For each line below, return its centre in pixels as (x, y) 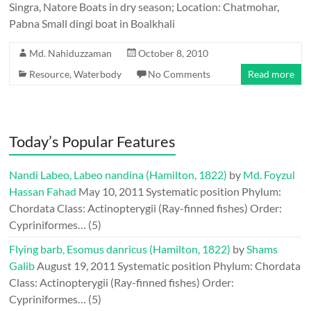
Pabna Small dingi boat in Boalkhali (92, 23)
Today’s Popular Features (93, 141)
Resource (50, 74)
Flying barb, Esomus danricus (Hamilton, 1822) (120, 249)
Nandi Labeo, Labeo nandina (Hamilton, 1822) (118, 175)
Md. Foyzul (269, 175)
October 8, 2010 (174, 53)
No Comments (179, 74)
